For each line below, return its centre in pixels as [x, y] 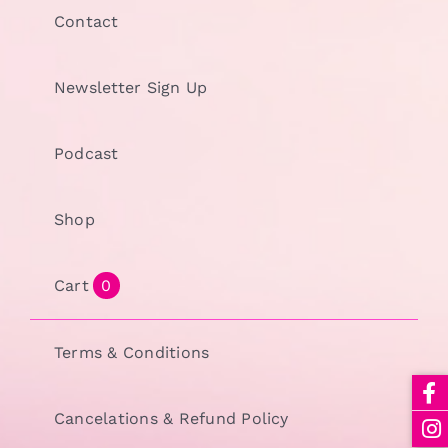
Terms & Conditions [131, 352]
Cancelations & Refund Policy [171, 418]
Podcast [86, 153]
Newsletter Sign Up [130, 87]
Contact [86, 21]
